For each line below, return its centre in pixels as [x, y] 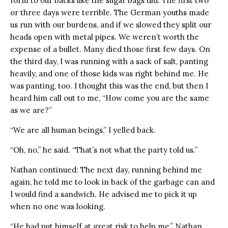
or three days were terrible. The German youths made [110, 12]
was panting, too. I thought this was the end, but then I [109, 85]
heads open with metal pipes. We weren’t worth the [105, 37]
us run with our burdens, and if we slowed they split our [111, 24]
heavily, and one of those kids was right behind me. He [109, 73]
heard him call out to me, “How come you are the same [110, 98]
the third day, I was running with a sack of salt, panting [109, 61]
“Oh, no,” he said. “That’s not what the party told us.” [104, 150]
